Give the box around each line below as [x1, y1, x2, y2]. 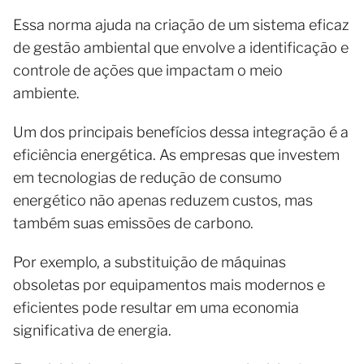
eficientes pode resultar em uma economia [13, 298, 299, 316]
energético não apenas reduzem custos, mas [13, 191, 313, 209]
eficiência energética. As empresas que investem [13, 145, 340, 163]
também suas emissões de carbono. [13, 214, 257, 232]
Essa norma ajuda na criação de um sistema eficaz [13, 15, 349, 33]
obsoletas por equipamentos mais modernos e [13, 275, 325, 293]
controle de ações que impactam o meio [13, 61, 283, 79]
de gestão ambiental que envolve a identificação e [13, 38, 349, 56]
